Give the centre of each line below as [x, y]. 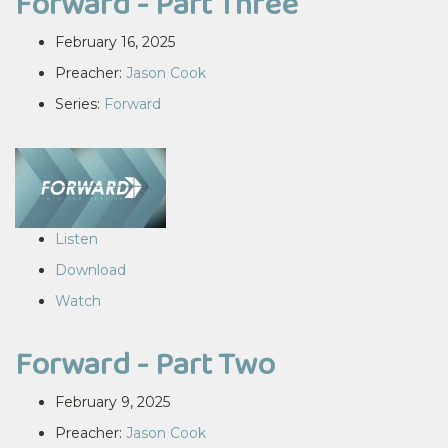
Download [90, 270]
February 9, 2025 [112, 402]
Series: [79, 104]
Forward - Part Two [145, 363]
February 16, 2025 [115, 42]
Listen [76, 239]
